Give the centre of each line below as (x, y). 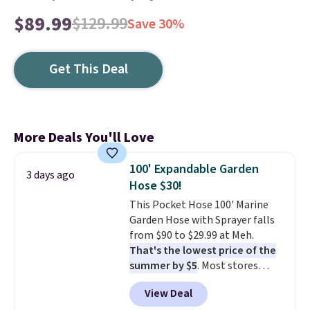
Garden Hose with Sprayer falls (202, 220)
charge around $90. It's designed (204, 281)
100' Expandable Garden (194, 169)
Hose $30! (155, 186)
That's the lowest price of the (202, 250)
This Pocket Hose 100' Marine (199, 205)
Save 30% (156, 24)
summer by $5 (163, 266)
